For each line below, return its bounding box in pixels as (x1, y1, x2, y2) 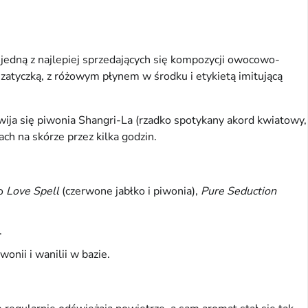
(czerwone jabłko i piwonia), (59, 184, 201, 199)
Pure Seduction (201, 184, 276, 199)
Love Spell (6, 184, 59, 199)
